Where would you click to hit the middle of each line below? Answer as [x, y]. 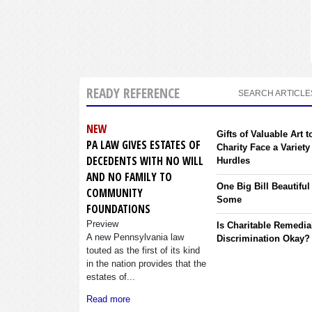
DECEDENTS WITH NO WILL [145, 161]
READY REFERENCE [133, 93]
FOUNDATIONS [118, 209]
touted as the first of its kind [143, 251]
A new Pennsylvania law [135, 237]
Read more [108, 299]
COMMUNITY [115, 193]
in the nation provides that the [146, 264]
